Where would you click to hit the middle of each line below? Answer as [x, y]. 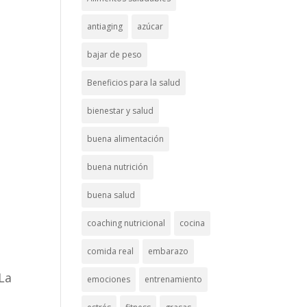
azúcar [150, 26]
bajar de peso [115, 54]
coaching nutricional [126, 223]
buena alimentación [126, 139]
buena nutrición [118, 167]
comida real [111, 251]
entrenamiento [174, 279]
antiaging [105, 26]
